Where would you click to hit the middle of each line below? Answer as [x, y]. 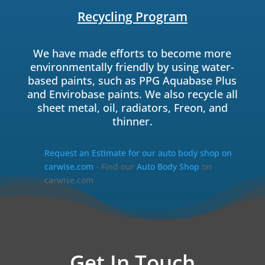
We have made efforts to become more [132, 54]
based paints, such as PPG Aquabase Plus [132, 81]
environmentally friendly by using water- [132, 67]
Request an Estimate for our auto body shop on [138, 153]
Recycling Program [132, 17]
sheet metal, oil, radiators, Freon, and [132, 108]
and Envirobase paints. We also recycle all [132, 94]
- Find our [115, 167]
